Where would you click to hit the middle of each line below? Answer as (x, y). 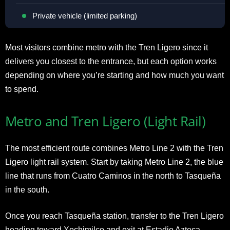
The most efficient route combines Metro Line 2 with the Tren (114, 148)
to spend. (22, 89)
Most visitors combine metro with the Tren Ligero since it (107, 47)
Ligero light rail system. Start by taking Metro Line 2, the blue (114, 162)
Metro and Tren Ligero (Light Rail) (106, 121)
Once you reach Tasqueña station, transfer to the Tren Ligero (114, 216)
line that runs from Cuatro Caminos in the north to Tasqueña (113, 176)
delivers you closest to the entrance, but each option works (111, 61)
